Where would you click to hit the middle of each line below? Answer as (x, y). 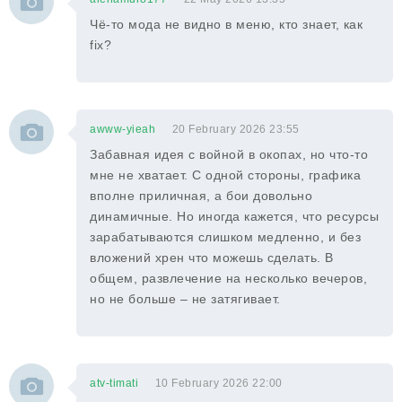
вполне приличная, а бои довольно (201, 196)
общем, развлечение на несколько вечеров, (228, 278)
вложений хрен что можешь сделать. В (212, 258)
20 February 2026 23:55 (236, 129)
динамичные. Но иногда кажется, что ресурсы (234, 216)
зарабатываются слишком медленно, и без (225, 237)
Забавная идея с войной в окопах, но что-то (229, 154)
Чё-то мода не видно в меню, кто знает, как (226, 24)
